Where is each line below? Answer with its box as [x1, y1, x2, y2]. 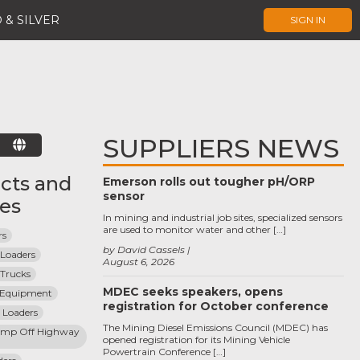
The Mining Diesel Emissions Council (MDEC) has [103, 321, 328, 333]
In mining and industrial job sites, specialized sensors [103, 211, 342, 223]
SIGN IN [290, 14, 325, 26]
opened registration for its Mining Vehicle [103, 333, 290, 346]
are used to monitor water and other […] [103, 223, 286, 235]
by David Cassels [103, 243, 185, 256]
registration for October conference [103, 299, 329, 313]
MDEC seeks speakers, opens [103, 284, 283, 299]
